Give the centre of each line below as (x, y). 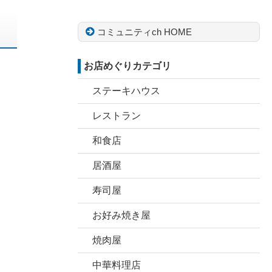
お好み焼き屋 (121, 215)
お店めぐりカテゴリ (127, 66)
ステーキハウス (126, 91)
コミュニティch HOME (144, 32)
